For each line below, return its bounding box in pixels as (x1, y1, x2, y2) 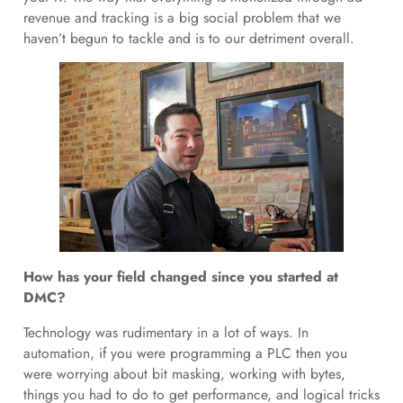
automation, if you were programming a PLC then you (22, 342, 347, 363)
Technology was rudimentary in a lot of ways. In (22, 321, 309, 343)
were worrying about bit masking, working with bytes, (22, 363, 345, 384)
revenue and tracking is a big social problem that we (22, 6, 341, 28)
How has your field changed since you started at (22, 266, 338, 288)
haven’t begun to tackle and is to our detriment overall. (22, 27, 354, 49)
